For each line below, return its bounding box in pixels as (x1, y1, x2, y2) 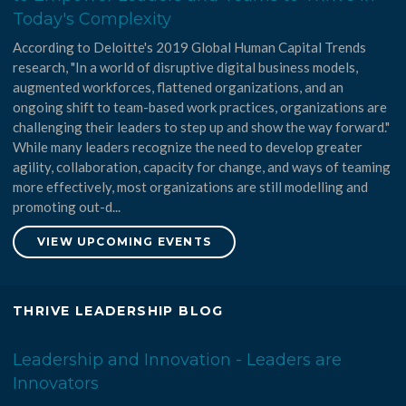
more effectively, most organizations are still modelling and (13, 179, 369, 196)
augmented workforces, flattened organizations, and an (13, 79, 344, 96)
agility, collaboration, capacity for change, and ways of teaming (13, 159, 391, 176)
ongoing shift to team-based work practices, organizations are (13, 99, 388, 116)
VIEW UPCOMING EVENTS (37, 235, 212, 249)
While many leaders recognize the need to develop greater (13, 139, 363, 156)
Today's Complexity (13, 9, 172, 30)
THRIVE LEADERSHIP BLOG (13, 303, 224, 320)
